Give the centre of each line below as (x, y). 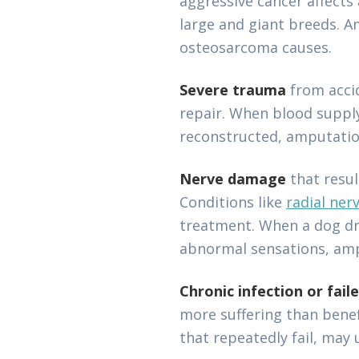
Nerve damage (233, 179)
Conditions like (233, 202)
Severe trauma (233, 90)
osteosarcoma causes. (256, 47)
